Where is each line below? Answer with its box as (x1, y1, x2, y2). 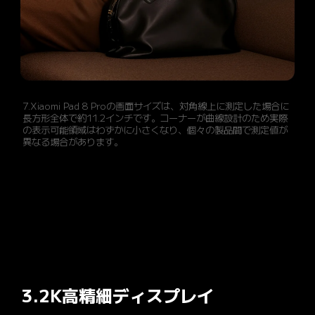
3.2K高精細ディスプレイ (22, 287, 214, 307)
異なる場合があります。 (22, 137, 123, 148)
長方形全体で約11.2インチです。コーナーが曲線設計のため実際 (22, 113, 288, 124)
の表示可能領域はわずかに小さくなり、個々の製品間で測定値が (22, 125, 288, 136)
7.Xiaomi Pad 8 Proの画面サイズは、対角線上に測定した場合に (22, 101, 290, 112)
